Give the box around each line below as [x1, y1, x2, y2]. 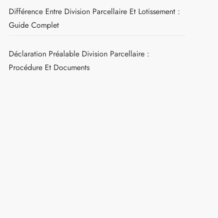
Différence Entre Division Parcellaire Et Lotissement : [8, 5, 180, 17]
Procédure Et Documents [8, 61, 90, 73]
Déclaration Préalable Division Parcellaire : [8, 48, 149, 59]
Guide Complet [8, 19, 59, 31]
